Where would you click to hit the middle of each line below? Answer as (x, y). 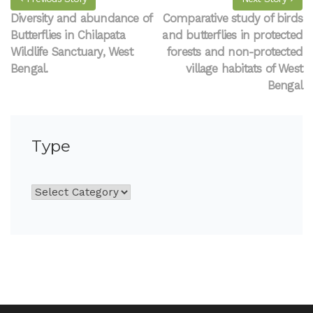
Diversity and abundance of (81, 19)
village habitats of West (244, 69)
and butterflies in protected (232, 35)
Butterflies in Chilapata (68, 35)
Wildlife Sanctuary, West (72, 52)
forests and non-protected (235, 52)
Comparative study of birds (232, 19)
